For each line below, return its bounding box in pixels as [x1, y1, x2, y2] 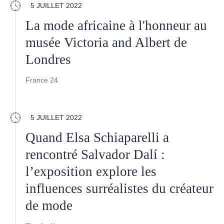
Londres [25, 52, 71, 67]
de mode [25, 198, 72, 213]
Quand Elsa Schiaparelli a [25, 130, 169, 145]
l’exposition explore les [25, 164, 156, 179]
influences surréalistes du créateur [25, 181, 213, 196]
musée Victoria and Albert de [25, 35, 187, 50]
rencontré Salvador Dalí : [25, 147, 165, 162]
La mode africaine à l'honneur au [25, 18, 207, 33]
